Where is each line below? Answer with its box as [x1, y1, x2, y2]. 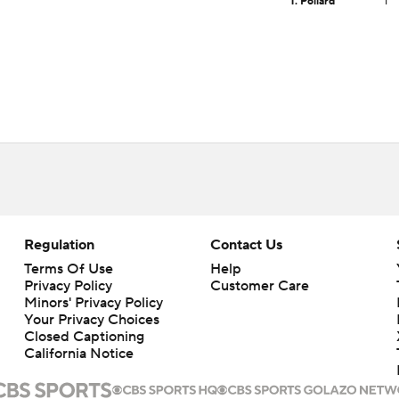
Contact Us [209, 236, 282, 254]
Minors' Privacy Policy [23, 294, 163, 312]
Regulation [23, 236, 94, 254]
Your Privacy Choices [23, 311, 159, 329]
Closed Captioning [23, 328, 144, 346]
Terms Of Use [23, 260, 113, 278]
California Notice [23, 345, 134, 362]
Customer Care [209, 277, 309, 295]
